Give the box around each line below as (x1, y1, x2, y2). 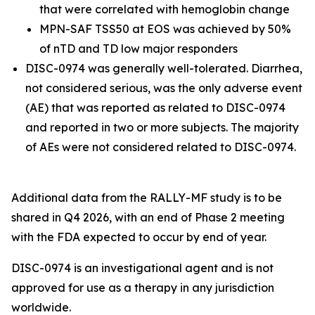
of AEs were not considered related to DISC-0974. (25, 140, 296, 154)
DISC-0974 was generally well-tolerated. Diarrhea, (25, 61, 302, 75)
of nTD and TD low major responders (39, 41, 238, 56)
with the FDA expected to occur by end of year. (11, 230, 266, 244)
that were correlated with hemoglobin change (39, 2, 290, 16)
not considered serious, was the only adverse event (25, 81, 302, 95)
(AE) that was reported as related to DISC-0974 (25, 101, 285, 115)
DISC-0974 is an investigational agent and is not (11, 261, 274, 275)
